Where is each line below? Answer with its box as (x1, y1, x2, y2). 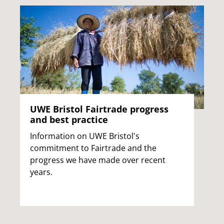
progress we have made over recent (30, 154, 165, 165)
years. (30, 166, 52, 177)
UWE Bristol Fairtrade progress (30, 102, 168, 115)
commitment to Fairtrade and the (30, 142, 156, 153)
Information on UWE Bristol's (30, 130, 139, 141)
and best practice (30, 113, 108, 125)
